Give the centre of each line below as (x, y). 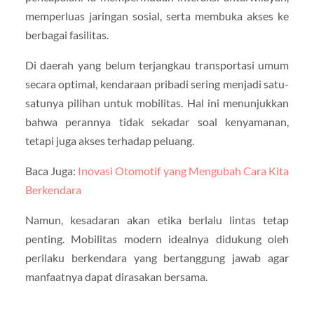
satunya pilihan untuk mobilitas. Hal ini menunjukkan (157, 102)
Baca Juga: (52, 170)
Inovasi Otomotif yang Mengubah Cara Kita (184, 170)
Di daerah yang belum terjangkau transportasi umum (157, 64)
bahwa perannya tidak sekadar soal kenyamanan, (157, 121)
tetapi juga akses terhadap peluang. (109, 140)
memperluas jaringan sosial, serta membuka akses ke (157, 15)
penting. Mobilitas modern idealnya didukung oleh (157, 239)
